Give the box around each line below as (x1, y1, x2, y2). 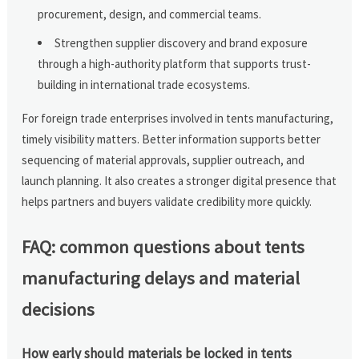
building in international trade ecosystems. (38, 76, 251, 92)
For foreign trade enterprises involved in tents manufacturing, (22, 110, 334, 126)
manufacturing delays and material (22, 266, 301, 289)
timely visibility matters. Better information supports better (22, 131, 321, 147)
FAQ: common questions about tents (22, 235, 305, 258)
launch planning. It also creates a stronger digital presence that (22, 172, 337, 188)
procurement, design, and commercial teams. (38, 6, 262, 22)
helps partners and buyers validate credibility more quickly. (22, 193, 313, 209)
